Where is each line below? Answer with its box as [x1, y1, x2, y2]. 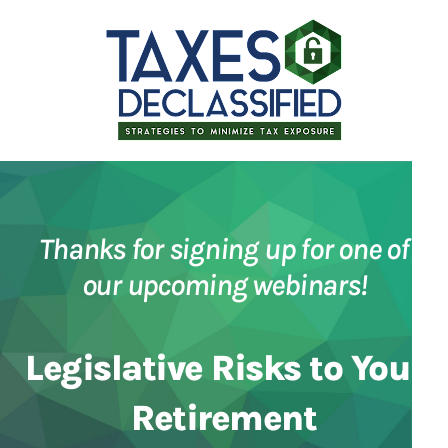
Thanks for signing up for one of [39, 231, 409, 267]
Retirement [131, 397, 317, 439]
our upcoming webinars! [81, 267, 367, 303]
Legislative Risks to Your [25, 347, 423, 389]
